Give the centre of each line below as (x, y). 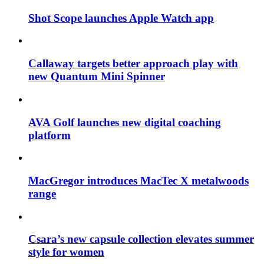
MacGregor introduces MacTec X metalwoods (138, 180)
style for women (66, 252)
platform (49, 135)
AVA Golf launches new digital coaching (125, 122)
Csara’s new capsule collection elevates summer (141, 239)
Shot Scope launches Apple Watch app (121, 18)
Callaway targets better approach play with (133, 64)
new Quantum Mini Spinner (97, 77)
